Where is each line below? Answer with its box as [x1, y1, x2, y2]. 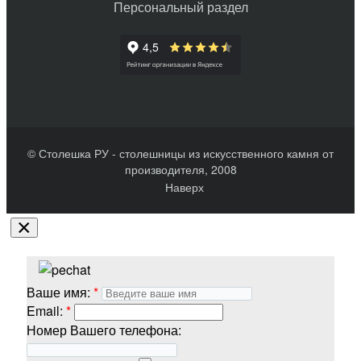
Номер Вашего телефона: [27, 320, 181, 339]
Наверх [165, 178, 204, 195]
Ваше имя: [27, 282, 90, 301]
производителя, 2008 [124, 160, 237, 177]
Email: [27, 301, 63, 320]
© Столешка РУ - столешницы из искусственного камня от [27, 144, 334, 161]
